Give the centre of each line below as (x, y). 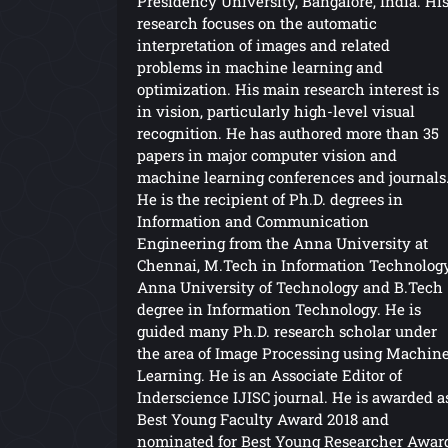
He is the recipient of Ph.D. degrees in (270, 198)
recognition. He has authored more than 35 (288, 132)
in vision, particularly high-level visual (276, 110)
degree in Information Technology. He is (279, 308)
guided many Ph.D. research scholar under (287, 330)
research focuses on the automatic (257, 22)
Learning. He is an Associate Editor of (269, 374)
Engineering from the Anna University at (282, 242)
